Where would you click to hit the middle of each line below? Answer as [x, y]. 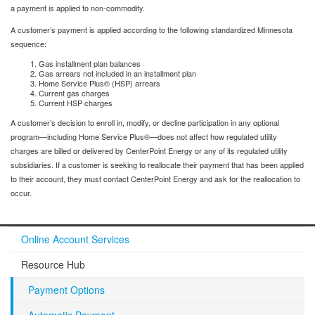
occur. [21, 193]
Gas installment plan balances [90, 64]
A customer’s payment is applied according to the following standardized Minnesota [152, 30]
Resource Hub [53, 265]
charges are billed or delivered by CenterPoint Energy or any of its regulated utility [149, 151]
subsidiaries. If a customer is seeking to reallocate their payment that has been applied [157, 165]
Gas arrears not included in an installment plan [117, 73]
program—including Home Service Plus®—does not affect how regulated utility [144, 137]
